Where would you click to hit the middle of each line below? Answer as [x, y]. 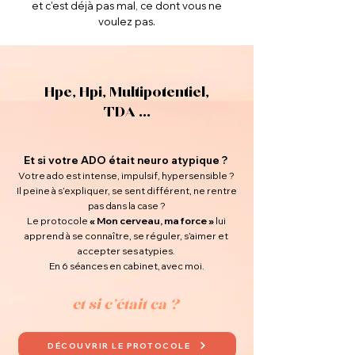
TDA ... [127, 113]
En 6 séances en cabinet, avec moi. [126, 266]
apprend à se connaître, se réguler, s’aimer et [126, 236]
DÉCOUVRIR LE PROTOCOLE [119, 345]
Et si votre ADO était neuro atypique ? [125, 160]
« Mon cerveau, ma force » [152, 221]
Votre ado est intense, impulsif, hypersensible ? [126, 176]
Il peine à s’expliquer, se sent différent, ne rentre [126, 191]
